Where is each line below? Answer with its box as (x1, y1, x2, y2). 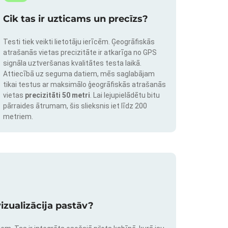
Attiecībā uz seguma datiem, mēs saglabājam (3, 70, 155, 78)
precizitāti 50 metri (25, 91, 90, 100)
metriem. (3, 112, 33, 121)
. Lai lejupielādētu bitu (90, 91, 160, 100)
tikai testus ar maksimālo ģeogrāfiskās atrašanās (3, 80, 166, 89)
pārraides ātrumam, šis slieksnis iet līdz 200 (3, 102, 147, 110)
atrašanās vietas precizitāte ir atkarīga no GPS (3, 48, 157, 57)
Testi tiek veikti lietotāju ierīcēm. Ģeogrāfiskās (3, 38, 155, 46)
